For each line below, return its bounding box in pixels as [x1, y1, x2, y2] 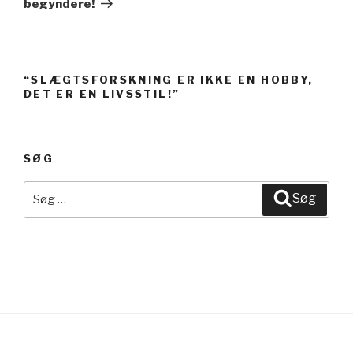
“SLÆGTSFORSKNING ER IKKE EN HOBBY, [24, 72, 314, 86]
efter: [24, 202, 61, 217]
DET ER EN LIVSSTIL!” [24, 87, 180, 100]
